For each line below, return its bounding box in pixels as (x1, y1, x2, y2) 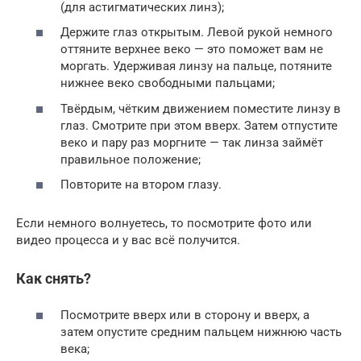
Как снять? (16, 270, 91, 287)
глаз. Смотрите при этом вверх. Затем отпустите (60, 118, 338, 133)
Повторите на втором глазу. (60, 177, 222, 192)
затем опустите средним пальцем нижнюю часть (60, 324, 342, 339)
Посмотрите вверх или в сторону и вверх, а (60, 307, 309, 322)
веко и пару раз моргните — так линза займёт (60, 135, 323, 150)
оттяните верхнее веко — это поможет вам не (60, 42, 323, 56)
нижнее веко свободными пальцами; (60, 76, 275, 90)
